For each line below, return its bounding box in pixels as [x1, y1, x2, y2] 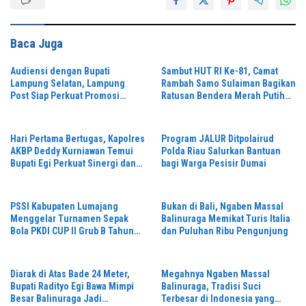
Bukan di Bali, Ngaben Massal [161, 200, 283, 212]
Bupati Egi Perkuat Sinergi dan [10, 157, 136, 169]
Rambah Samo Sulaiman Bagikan [161, 77, 296, 89]
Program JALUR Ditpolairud [161, 133, 274, 144]
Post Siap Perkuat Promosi [10, 89, 120, 101]
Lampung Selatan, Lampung [10, 77, 125, 89]
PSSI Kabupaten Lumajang [10, 200, 118, 212]
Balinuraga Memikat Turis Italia [161, 212, 290, 224]
